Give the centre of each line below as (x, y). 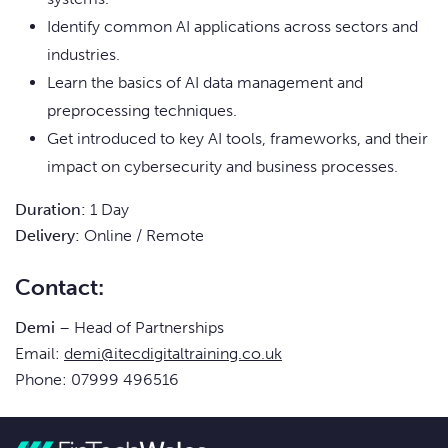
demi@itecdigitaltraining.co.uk (173, 354)
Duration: (50, 210)
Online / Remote (142, 236)
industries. (83, 55)
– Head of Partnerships (139, 328)
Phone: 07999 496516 (97, 380)
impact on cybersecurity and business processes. (222, 167)
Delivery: (47, 236)
